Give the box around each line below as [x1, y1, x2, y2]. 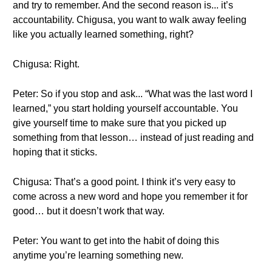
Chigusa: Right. [13, 59, 80, 69]
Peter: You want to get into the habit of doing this [13, 236, 219, 246]
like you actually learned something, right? [13, 29, 194, 39]
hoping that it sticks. [13, 147, 97, 157]
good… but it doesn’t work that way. [13, 206, 165, 216]
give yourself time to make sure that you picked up [13, 118, 226, 128]
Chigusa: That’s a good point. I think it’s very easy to [13, 177, 236, 187]
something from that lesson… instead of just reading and [13, 132, 254, 143]
